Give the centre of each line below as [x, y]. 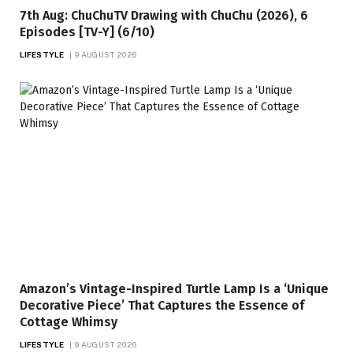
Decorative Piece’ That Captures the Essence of [162, 306]
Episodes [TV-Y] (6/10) [87, 32]
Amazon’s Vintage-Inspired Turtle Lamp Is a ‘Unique [174, 289]
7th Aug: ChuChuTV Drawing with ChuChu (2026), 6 [164, 15]
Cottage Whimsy [69, 322]
